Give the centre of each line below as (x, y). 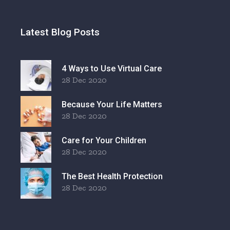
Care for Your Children (104, 141)
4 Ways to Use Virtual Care (112, 69)
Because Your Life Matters (112, 105)
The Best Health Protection (112, 177)
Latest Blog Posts (60, 32)
